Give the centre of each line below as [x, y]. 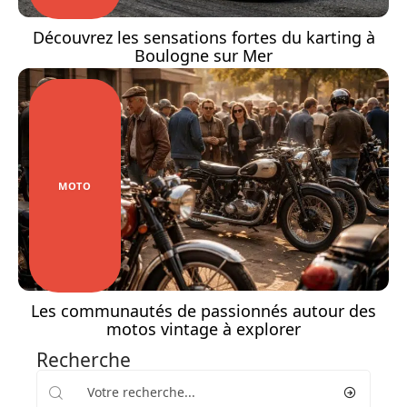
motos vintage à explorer [203, 329]
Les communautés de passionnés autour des [203, 311]
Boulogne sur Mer [203, 56]
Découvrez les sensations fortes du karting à [203, 38]
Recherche [84, 360]
